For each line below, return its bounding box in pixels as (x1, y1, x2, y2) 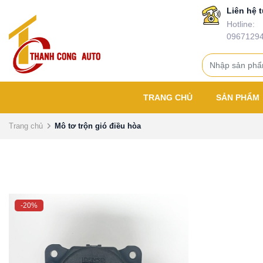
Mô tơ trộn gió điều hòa (55, 122, 141, 130)
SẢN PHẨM (216, 93, 262, 102)
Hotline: (226, 19, 255, 29)
